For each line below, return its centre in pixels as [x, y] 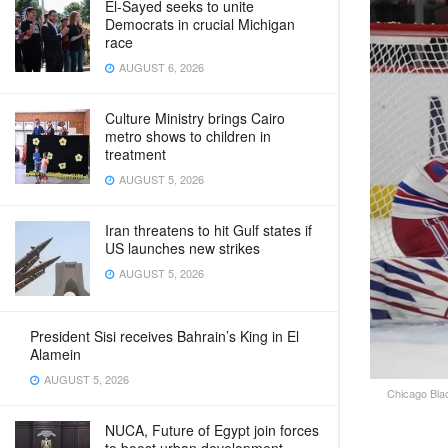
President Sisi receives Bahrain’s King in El [164, 336]
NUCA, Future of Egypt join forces [212, 430]
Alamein [55, 354]
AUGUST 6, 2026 [160, 67]
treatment [135, 154]
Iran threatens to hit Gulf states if [208, 230]
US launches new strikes [182, 248]
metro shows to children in [188, 136]
